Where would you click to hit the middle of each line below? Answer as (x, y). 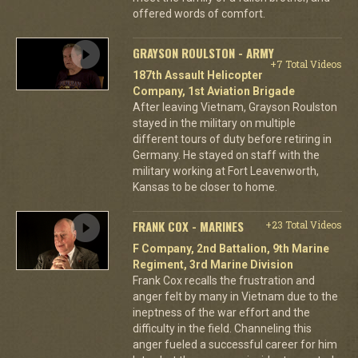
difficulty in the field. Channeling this (222, 328)
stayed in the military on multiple (214, 123)
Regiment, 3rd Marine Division (213, 265)
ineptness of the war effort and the (221, 312)
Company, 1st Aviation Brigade (213, 91)
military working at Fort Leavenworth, (225, 171)
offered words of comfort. (199, 14)
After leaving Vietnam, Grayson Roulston (235, 107)
